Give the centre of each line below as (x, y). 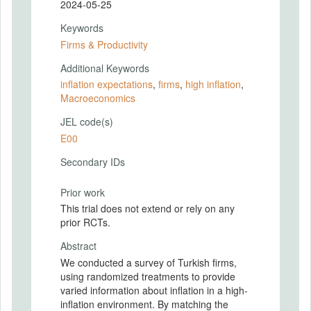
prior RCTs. (85, 222)
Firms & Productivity (104, 44)
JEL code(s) (87, 121)
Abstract (78, 246)
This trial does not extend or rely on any (148, 208)
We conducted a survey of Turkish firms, (149, 262)
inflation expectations (107, 84)
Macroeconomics (98, 98)
